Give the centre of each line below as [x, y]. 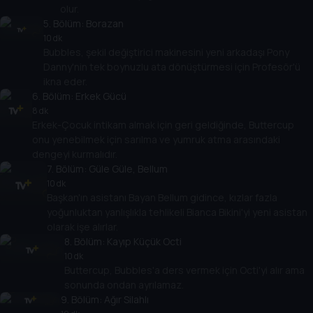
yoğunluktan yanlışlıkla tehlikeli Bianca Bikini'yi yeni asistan [177, 212]
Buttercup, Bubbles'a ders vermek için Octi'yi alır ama [185, 270]
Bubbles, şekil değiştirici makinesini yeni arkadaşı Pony [166, 52]
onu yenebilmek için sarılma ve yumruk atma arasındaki [156, 139]
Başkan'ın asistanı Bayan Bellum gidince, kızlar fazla [162, 197]
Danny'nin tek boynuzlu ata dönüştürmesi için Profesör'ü [172, 66]
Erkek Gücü [101, 96]
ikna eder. [65, 81]
